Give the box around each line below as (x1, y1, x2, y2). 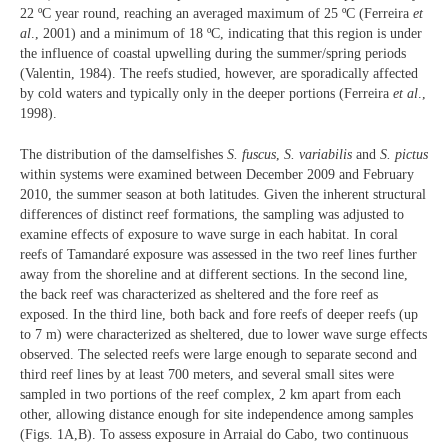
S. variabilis (284, 146, 352, 162)
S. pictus (380, 146, 428, 162)
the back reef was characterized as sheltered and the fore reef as (20, 286, 378, 302)
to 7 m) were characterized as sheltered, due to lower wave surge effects (20, 326, 427, 342)
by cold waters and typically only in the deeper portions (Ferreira (20, 86, 393, 102)
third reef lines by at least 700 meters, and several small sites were (20, 366, 394, 382)
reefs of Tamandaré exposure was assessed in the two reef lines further (20, 246, 417, 262)
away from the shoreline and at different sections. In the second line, (20, 266, 408, 282)
